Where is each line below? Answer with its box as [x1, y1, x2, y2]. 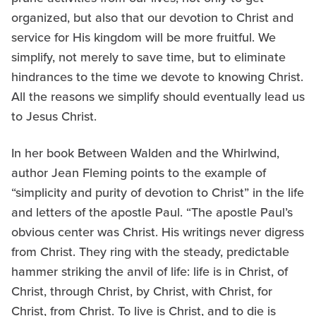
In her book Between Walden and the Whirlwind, [11, 143, 279, 162]
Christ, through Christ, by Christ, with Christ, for [11, 281, 272, 300]
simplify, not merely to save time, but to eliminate [11, 47, 286, 66]
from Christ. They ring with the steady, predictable [11, 242, 289, 260]
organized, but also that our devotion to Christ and [11, 8, 293, 26]
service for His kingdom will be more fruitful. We [11, 28, 276, 46]
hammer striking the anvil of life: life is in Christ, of [11, 262, 288, 280]
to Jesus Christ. [11, 107, 97, 125]
